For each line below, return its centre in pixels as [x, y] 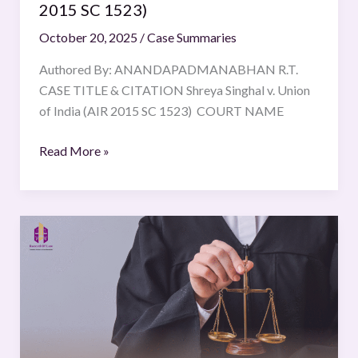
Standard [63, 225]
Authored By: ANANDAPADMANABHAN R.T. [168, 69]
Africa [55, 308]
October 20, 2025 [89, 37]
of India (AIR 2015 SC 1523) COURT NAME [161, 110]
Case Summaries [191, 37]
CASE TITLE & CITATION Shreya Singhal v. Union [174, 89]
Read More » [74, 150]
